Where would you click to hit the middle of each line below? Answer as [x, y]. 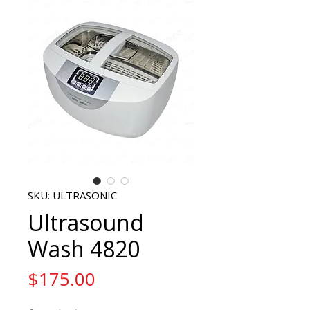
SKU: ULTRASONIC [72, 195]
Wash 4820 [84, 249]
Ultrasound [86, 222]
